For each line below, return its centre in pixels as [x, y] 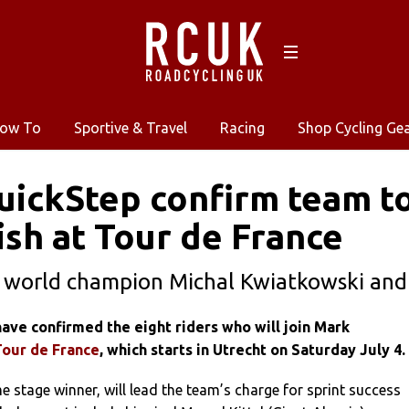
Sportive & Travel [130, 127]
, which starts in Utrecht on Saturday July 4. [252, 349]
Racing [242, 127]
